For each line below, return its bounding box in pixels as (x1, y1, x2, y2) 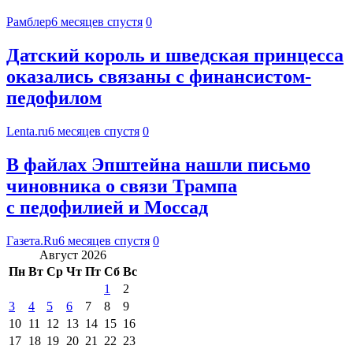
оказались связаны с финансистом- (6, 66, 311, 87)
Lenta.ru (6, 124, 48, 138)
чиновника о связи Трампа (6, 175, 237, 196)
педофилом (6, 87, 102, 109)
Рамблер (6, 15, 51, 29)
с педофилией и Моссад (6, 196, 208, 217)
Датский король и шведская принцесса (6, 45, 344, 66)
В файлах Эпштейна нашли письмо (6, 154, 310, 175)
